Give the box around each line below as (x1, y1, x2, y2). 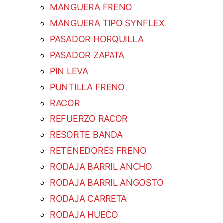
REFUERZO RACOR (50, 113, 128, 124)
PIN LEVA (50, 66, 88, 77)
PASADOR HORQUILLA (50, 34, 144, 45)
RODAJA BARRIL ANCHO (50, 161, 152, 172)
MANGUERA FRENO (50, 2, 133, 13)
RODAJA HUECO (50, 209, 118, 220)
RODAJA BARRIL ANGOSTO (50, 177, 164, 188)
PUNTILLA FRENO (50, 82, 125, 93)
